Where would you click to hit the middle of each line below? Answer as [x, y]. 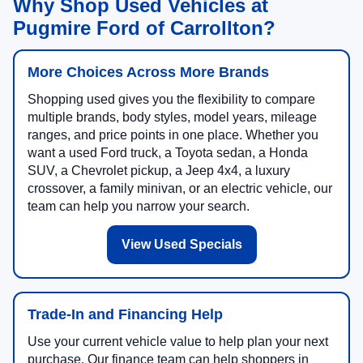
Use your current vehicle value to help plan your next [178, 341]
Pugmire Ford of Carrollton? [144, 28]
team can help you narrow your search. [139, 206]
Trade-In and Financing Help [125, 314]
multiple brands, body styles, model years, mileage [172, 117]
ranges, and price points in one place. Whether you [173, 135]
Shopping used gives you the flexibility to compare [171, 99]
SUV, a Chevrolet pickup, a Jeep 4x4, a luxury [159, 170]
